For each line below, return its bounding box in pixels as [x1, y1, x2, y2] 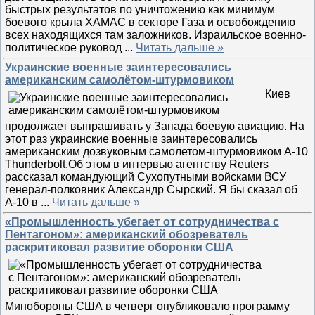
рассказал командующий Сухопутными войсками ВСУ [5, 171, 286, 183]
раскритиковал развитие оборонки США [5, 241, 233, 253]
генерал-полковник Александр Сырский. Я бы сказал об [5, 184, 297, 195]
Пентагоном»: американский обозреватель [5, 229, 248, 240]
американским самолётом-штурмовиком [5, 74, 234, 86]
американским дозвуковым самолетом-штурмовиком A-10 [5, 146, 308, 157]
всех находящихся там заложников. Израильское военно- [5, 29, 306, 41]
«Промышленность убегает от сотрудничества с [5, 216, 279, 228]
